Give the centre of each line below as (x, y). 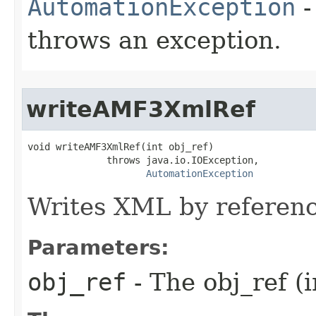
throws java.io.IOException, (143, 160)
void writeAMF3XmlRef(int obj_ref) (121, 146)
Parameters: (98, 247)
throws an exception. (154, 40)
